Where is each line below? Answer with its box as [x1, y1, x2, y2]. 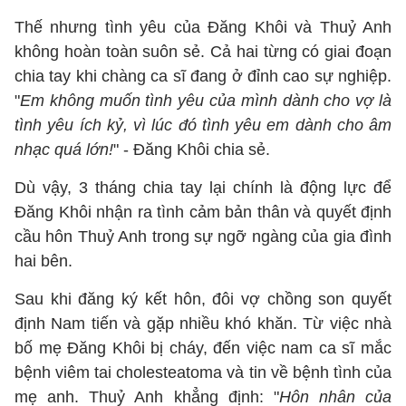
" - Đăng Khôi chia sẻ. [113, 140, 270, 159]
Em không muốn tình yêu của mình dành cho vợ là [20, 92, 391, 110]
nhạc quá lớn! [14, 140, 113, 159]
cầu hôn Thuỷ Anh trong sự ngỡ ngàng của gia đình [14, 227, 391, 246]
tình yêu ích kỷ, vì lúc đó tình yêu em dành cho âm [14, 116, 391, 134]
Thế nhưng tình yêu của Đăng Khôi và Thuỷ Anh [14, 18, 391, 36]
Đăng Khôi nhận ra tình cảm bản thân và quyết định [14, 203, 391, 221]
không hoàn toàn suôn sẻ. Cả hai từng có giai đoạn [14, 43, 391, 61]
